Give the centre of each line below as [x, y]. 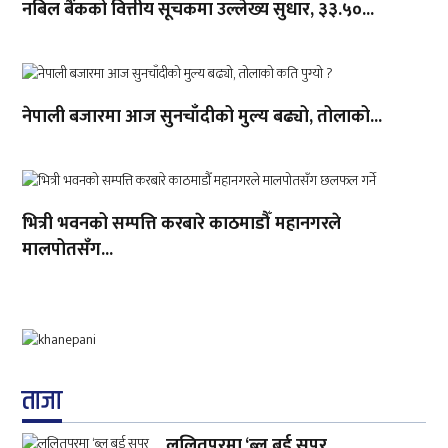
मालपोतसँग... [68, 250]
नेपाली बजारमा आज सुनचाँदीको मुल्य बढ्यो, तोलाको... [202, 117]
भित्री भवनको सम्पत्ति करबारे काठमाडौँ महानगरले [182, 224]
